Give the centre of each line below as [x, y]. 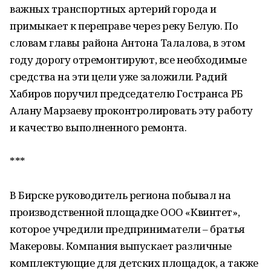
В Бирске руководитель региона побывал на [120, 195]
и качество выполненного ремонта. [98, 127]
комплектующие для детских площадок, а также [134, 263]
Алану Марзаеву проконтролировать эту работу [131, 110]
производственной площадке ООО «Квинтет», [125, 212]
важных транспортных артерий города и [113, 9]
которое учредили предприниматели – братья [127, 229]
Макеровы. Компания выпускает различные [121, 246]
